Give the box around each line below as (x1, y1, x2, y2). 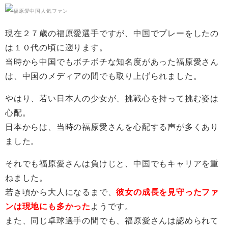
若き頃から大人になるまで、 (5, 188, 117, 196)
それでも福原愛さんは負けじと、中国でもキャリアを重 (5, 159, 219, 168)
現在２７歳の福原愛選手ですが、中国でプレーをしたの (5, 29, 219, 38)
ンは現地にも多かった (5, 202, 91, 211)
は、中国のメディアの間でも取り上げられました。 (5, 72, 202, 80)
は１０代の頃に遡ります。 (5, 43, 108, 52)
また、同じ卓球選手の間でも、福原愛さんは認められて (5, 216, 219, 225)
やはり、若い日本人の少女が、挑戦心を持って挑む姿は (5, 94, 219, 103)
